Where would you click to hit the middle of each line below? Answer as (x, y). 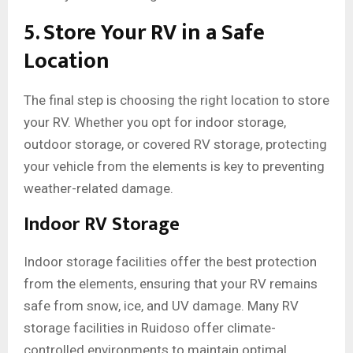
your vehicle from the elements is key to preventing (174, 167)
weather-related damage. (98, 189)
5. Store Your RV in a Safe (144, 33)
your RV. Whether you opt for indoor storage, (155, 123)
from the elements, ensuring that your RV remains (171, 284)
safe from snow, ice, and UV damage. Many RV (161, 306)
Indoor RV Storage (102, 225)
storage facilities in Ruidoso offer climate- (150, 328)
